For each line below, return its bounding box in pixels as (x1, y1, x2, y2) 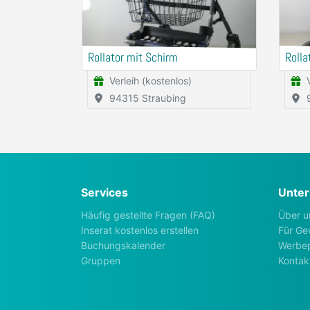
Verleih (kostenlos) (109, 75, 192, 86)
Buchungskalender (81, 239, 165, 251)
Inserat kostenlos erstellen (81, 224, 199, 236)
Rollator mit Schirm (88, 50, 178, 65)
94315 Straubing (109, 92, 186, 104)
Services (81, 185, 128, 199)
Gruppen (81, 255, 120, 266)
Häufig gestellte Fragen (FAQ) (81, 209, 215, 221)
